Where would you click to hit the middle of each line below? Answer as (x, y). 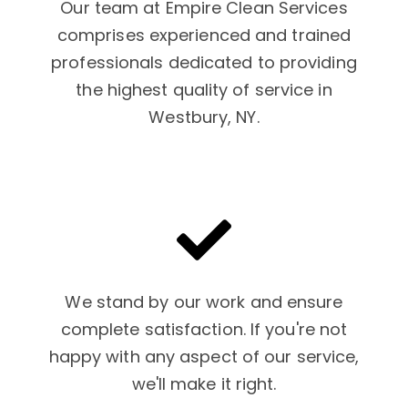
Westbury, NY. (204, 117)
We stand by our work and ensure (204, 301)
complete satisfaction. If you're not (204, 329)
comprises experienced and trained (204, 35)
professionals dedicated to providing (204, 62)
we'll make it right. (204, 383)
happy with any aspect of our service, (204, 356)
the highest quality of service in (204, 89)
